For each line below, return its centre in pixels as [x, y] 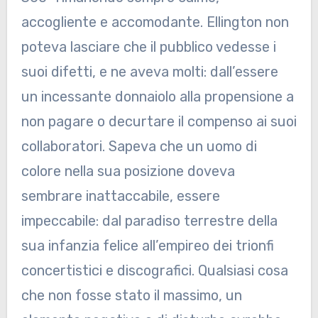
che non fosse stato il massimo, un [131, 296]
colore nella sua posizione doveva [128, 171]
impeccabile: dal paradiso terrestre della [149, 221]
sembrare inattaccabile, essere [120, 196]
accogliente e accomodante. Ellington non [155, 22]
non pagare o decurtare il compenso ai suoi [159, 122]
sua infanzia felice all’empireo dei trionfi [147, 246]
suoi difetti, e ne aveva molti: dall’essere [149, 72]
